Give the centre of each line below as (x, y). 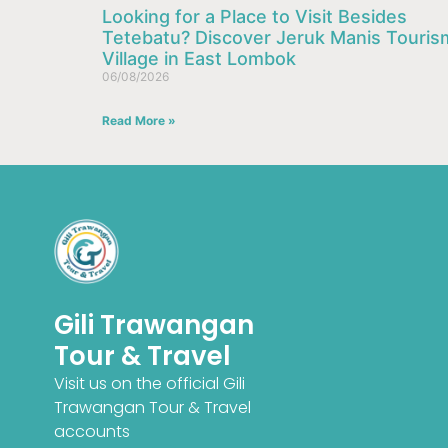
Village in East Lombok (199, 59)
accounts (91, 432)
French (192, 423)
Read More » (139, 121)
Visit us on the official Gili (149, 384)
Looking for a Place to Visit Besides (254, 17)
